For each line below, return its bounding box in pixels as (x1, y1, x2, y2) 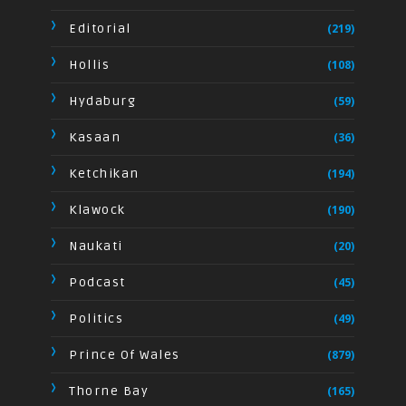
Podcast (69, 274, 126, 290)
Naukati (69, 237, 123, 254)
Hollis (69, 56, 111, 72)
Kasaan (69, 129, 121, 145)
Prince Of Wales (69, 346, 180, 362)
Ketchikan (69, 165, 140, 181)
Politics (69, 310, 124, 326)
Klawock (69, 201, 126, 217)
